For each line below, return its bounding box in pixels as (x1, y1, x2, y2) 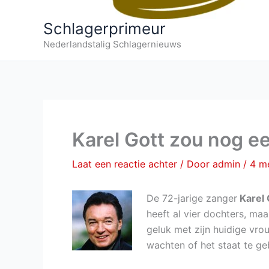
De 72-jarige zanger (147, 192, 237, 204)
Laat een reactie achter (72, 158, 177, 170)
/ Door (180, 158, 213, 170)
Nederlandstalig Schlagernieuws (43, 38, 181, 50)
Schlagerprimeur (43, 19, 166, 38)
